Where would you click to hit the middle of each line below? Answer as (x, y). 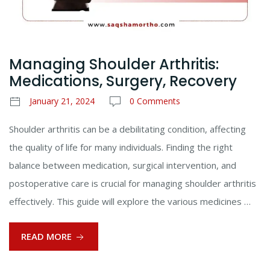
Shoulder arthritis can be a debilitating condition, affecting (127, 129)
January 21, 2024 (62, 101)
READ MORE (48, 236)
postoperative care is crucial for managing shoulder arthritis (133, 183)
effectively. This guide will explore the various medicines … (130, 201)
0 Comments (155, 101)
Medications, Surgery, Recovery (123, 81)
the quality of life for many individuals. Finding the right (121, 147)
